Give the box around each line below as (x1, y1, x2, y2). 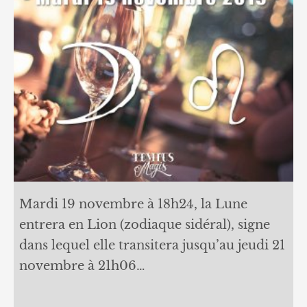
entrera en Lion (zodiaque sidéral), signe (19, 217, 270, 233)
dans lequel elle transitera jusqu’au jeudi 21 (19, 238, 285, 254)
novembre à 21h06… (19, 258, 145, 274)
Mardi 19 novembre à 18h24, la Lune (19, 197, 247, 212)
